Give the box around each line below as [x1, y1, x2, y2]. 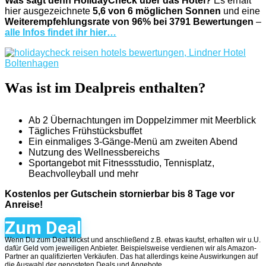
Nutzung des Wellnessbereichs [28, 147, 160, 157]
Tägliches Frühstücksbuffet [28, 126, 142, 136]
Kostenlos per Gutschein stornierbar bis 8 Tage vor [5, 189, 235, 199]
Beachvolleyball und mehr [28, 169, 138, 179]
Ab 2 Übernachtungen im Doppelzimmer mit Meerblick [28, 115, 256, 125]
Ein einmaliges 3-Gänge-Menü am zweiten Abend [28, 137, 237, 147]
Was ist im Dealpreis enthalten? [5, 80, 206, 96]
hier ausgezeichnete [5, 6, 93, 16]
